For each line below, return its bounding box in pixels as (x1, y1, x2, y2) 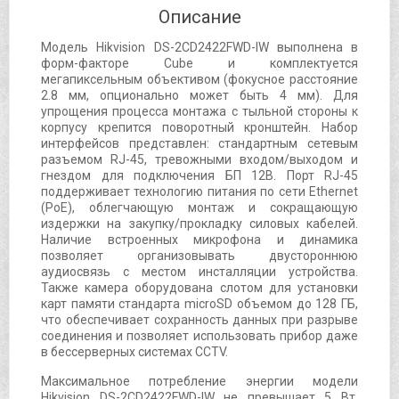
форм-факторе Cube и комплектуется (41, 55, 358, 70)
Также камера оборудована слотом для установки (41, 280, 358, 295)
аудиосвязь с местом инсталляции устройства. (41, 264, 358, 279)
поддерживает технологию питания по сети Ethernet (41, 183, 358, 199)
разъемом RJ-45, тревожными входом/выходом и (41, 151, 358, 167)
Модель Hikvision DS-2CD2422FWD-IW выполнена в (41, 39, 358, 54)
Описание (158, 5, 241, 28)
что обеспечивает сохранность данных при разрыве (41, 312, 358, 327)
